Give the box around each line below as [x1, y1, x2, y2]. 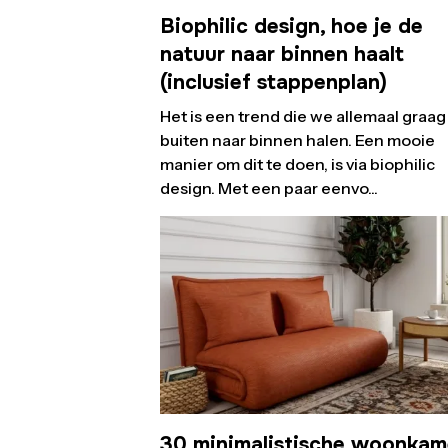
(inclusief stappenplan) [160, 68, 387, 95]
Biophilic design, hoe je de [160, 12, 423, 39]
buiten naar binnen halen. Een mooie [160, 129, 435, 150]
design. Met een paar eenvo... [160, 177, 378, 198]
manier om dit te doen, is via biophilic [160, 153, 435, 174]
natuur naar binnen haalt [160, 40, 404, 67]
